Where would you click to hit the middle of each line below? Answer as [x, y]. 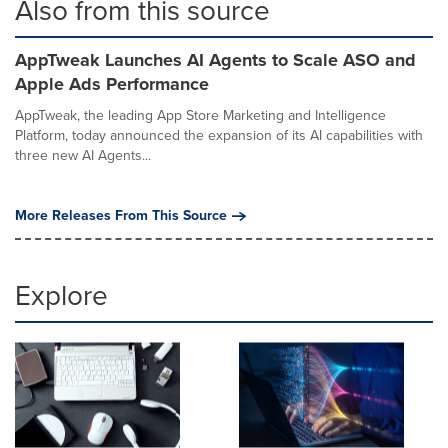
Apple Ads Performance [112, 84]
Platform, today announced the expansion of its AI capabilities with [219, 135]
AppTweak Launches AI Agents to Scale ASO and [215, 60]
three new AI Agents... [83, 155]
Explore [61, 295]
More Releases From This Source [121, 215]
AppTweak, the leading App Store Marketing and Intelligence [200, 115]
